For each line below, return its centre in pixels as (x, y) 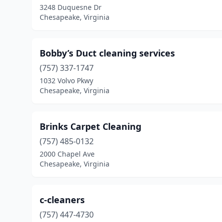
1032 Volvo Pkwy (66, 81)
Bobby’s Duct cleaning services (107, 53)
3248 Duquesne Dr (71, 7)
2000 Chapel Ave (67, 154)
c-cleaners (62, 200)
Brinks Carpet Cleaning (90, 126)
